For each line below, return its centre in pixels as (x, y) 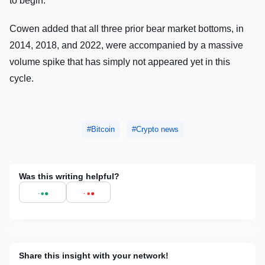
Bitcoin (103, 129)
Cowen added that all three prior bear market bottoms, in (127, 28)
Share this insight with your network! (94, 255)
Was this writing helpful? (69, 176)
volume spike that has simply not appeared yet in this (120, 62)
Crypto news (157, 129)
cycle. (22, 78)
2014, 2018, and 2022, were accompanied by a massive (126, 45)
